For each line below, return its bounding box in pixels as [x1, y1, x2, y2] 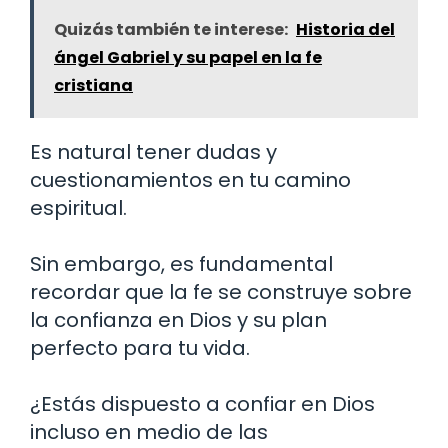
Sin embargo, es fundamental [30, 249, 333, 278]
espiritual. [30, 193, 127, 222]
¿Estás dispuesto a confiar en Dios [30, 389, 375, 418]
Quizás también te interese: [54, 17, 288, 41]
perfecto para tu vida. [30, 333, 250, 362]
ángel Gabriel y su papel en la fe [54, 45, 322, 69]
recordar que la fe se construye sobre [30, 277, 412, 306]
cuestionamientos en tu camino [30, 165, 351, 194]
